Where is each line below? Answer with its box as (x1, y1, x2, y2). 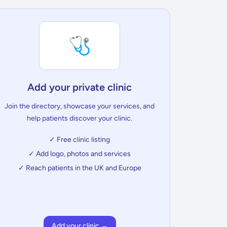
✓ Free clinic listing (49, 135, 110, 144)
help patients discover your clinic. (27, 114, 133, 123)
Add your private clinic (27, 81, 132, 93)
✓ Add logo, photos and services (28, 149, 131, 158)
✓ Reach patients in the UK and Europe (18, 164, 141, 172)
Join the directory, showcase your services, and (5, 102, 155, 110)
